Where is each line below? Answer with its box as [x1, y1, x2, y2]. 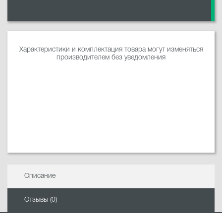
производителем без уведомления [56, 54, 166, 61]
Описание [24, 172, 55, 179]
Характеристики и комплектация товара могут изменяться [19, 46, 203, 53]
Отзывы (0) [24, 196, 57, 203]
